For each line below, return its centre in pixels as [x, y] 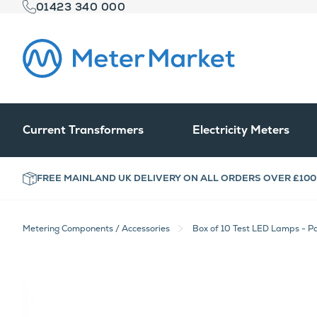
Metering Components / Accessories [96, 229]
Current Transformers [83, 130]
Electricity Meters [241, 130]
